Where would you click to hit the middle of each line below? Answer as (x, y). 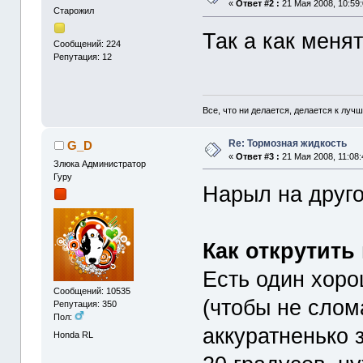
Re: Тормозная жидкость (288, 143)
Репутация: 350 (85, 304)
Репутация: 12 (83, 56)
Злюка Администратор (100, 163)
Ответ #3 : (258, 156)
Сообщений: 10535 (92, 291)
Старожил (74, 11)
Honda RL (74, 334)
